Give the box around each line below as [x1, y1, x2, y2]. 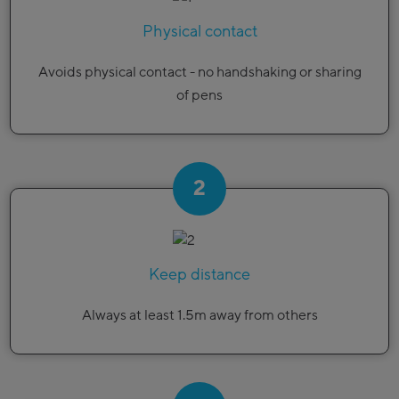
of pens [176, 85, 223, 104]
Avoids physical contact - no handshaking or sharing [37, 62, 362, 81]
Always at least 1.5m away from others [81, 305, 318, 324]
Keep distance [149, 264, 250, 285]
